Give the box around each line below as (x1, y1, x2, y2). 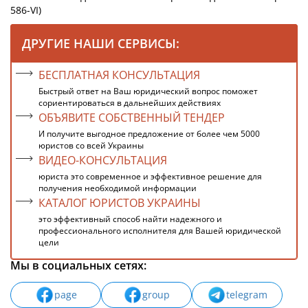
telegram (226, 288, 267, 301)
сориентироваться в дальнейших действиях (38, 97, 221, 109)
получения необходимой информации (38, 182, 197, 194)
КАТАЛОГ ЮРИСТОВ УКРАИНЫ (38, 195, 201, 210)
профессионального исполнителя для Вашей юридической (38, 225, 281, 236)
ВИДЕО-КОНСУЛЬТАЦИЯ (38, 153, 167, 168)
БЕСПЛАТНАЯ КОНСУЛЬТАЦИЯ (38, 67, 200, 82)
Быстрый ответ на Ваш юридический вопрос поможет (38, 85, 258, 97)
